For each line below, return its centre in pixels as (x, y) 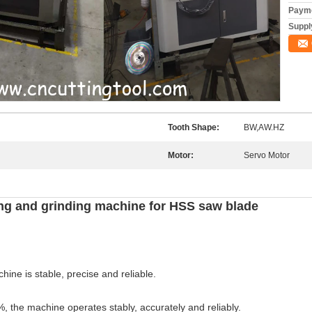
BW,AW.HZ (264, 127)
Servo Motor (267, 155)
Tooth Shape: (194, 127)
